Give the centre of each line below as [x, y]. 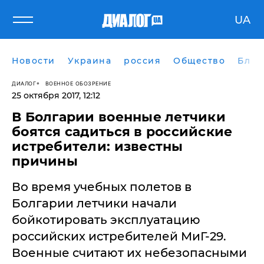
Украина [89, 61]
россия [142, 61]
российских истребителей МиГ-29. [119, 236]
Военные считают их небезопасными [129, 253]
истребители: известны [98, 146]
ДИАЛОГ [24, 83]
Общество [199, 61]
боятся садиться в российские [122, 132]
